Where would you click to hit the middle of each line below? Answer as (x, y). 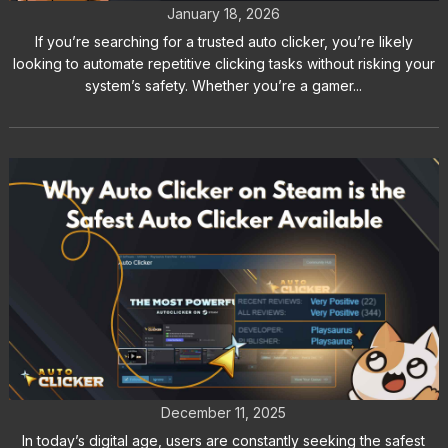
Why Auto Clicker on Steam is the (224, 335)
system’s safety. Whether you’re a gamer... (224, 86)
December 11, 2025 (224, 413)
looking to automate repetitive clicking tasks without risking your (223, 64)
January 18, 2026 (224, 14)
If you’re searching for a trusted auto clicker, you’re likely (223, 42)
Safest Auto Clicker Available (223, 370)
